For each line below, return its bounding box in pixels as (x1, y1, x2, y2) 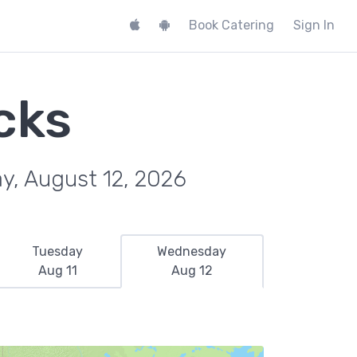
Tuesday (32, 244, 84, 259)
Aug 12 (171, 263, 213, 278)
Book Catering (189, 18, 274, 33)
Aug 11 (37, 263, 77, 278)
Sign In (293, 18, 335, 33)
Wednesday (157, 244, 227, 259)
